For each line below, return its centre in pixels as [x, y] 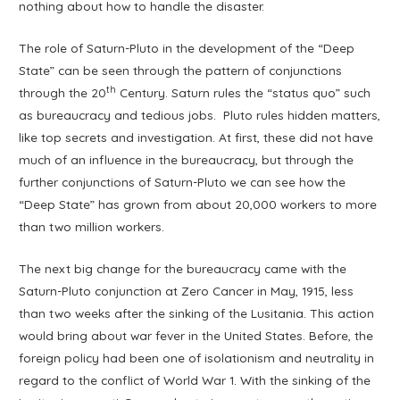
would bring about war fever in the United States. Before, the [196, 335]
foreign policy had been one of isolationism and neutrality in [197, 358]
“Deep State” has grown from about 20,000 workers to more [198, 204]
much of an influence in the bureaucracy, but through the [187, 160]
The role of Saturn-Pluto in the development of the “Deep [187, 48]
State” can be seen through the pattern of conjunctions [181, 71]
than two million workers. [92, 227]
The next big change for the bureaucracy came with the [183, 268]
